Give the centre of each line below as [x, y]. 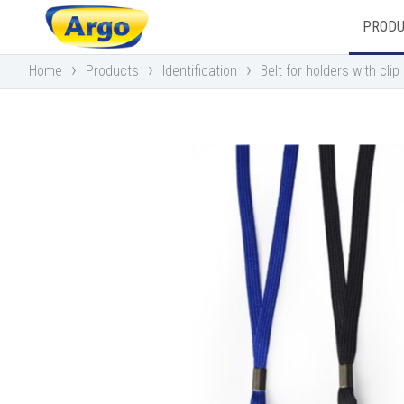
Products [112, 71]
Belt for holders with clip [330, 71]
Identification [200, 71]
